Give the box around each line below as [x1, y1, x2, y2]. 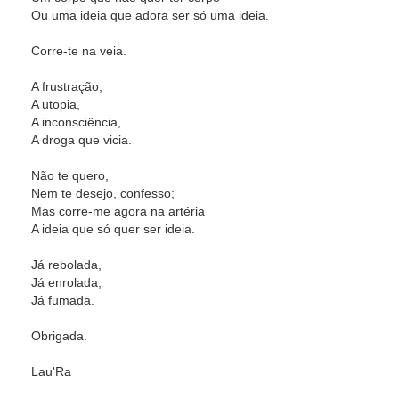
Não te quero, [31, 168, 109, 183]
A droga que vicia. [31, 133, 132, 147]
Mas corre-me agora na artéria [31, 204, 205, 218]
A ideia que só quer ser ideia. [31, 222, 195, 236]
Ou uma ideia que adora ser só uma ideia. [31, 8, 269, 22]
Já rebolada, [31, 257, 102, 272]
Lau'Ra [31, 364, 71, 379]
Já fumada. [31, 293, 94, 307]
